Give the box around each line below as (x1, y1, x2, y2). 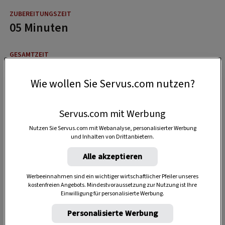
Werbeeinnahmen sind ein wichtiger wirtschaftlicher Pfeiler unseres (27, 172, 198, 181)
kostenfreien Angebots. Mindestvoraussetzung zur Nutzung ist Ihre (28, 181, 197, 190)
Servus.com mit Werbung (59, 107, 166, 122)
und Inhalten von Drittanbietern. (71, 133, 154, 142)
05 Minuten (10, 19, 68, 37)
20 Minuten (10, 59, 68, 77)
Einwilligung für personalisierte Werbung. (61, 189, 164, 198)
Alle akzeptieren (82, 151, 143, 163)
